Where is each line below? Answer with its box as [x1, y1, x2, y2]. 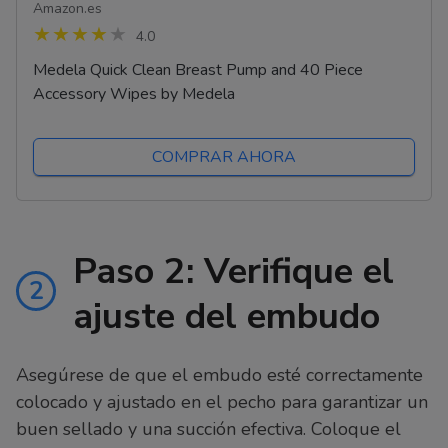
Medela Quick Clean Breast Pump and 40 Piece [33, 59, 363, 82]
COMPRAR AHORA [152, 146, 296, 169]
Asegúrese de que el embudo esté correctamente [16, 362, 423, 387]
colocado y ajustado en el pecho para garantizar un [16, 389, 428, 414]
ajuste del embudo [73, 292, 380, 342]
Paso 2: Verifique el [73, 247, 394, 297]
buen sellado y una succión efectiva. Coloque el [16, 416, 401, 441]
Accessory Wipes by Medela [33, 83, 235, 106]
